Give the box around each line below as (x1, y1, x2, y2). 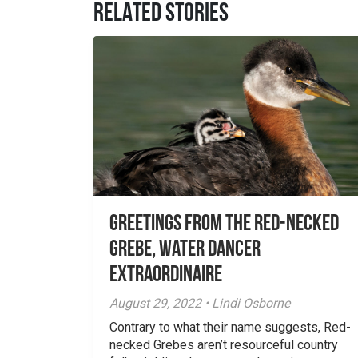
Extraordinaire (109, 265, 222, 287)
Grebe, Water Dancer (109, 239, 261, 261)
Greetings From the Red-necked (109, 213, 339, 236)
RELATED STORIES (93, 2, 229, 27)
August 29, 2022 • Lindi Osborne (109, 296, 290, 311)
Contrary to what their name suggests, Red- (109, 320, 351, 335)
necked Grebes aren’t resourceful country (109, 337, 338, 352)
